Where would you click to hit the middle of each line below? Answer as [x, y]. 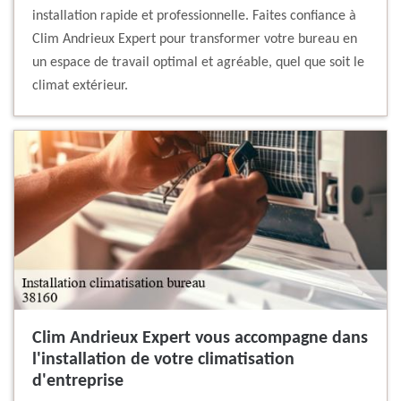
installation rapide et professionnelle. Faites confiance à [194, 17]
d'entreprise [78, 382]
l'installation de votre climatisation [163, 360]
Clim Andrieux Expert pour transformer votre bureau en [195, 40]
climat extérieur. [80, 86]
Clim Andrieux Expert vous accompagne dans [200, 339]
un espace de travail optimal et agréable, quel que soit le [198, 63]
